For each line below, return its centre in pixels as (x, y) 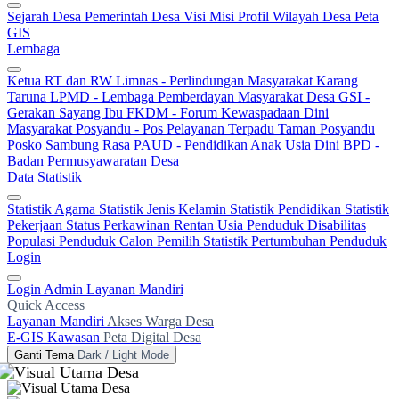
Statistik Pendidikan (287, 209)
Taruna (28, 97)
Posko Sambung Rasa (70, 145)
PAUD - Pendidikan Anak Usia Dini (238, 145)
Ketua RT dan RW (61, 81)
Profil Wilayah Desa (296, 16)
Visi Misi (211, 16)
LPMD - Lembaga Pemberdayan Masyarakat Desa (194, 97)
